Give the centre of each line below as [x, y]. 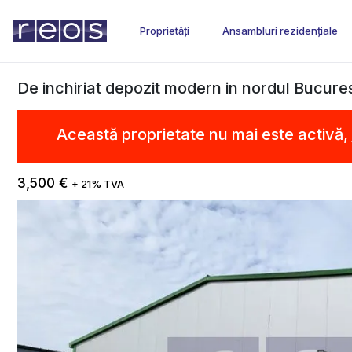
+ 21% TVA [98, 185]
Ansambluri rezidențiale [280, 31]
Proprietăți [165, 31]
